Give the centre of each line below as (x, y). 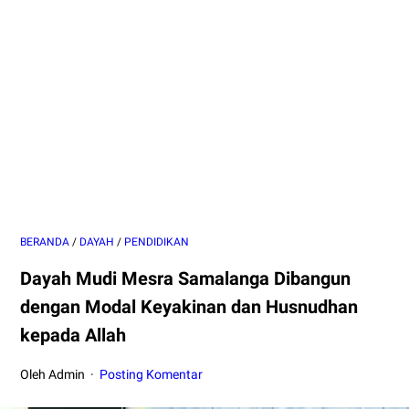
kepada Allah (73, 335)
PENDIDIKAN (157, 242)
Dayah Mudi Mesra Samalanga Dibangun (185, 278)
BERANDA (45, 242)
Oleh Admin (54, 374)
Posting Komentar (152, 374)
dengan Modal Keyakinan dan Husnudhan (189, 307)
